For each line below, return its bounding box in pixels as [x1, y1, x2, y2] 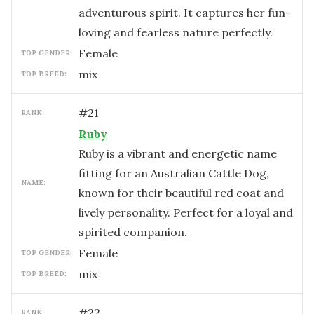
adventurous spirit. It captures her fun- [78, 6, 291, 20]
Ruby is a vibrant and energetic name [78, 146, 277, 161]
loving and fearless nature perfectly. [78, 25, 273, 39]
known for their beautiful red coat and [78, 186, 284, 200]
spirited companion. [78, 225, 187, 239]
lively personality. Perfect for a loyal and [78, 205, 293, 219]
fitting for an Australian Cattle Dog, [78, 166, 269, 180]
